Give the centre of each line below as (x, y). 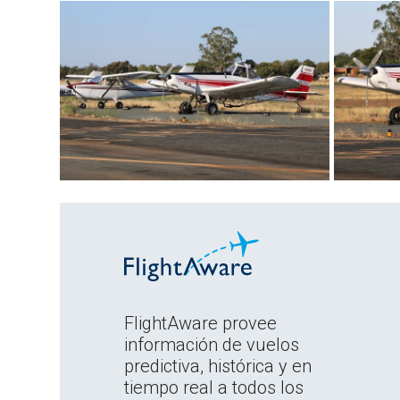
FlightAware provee (201, 323)
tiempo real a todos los (214, 387)
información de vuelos (212, 344)
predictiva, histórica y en (218, 366)
